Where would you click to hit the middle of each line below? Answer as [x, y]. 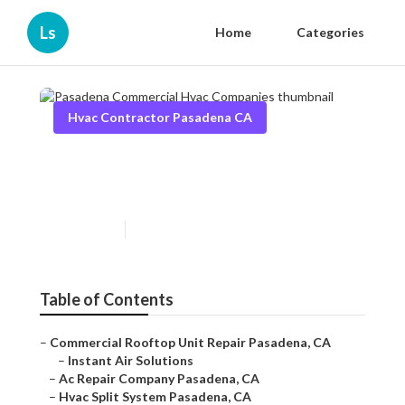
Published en [85, 230]
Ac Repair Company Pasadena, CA [159, 379]
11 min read [164, 230]
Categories [330, 32]
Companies [108, 192]
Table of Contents [107, 300]
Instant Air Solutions [131, 361]
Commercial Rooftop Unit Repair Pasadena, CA [190, 343]
